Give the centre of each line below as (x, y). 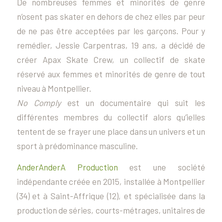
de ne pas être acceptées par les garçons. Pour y (111, 30)
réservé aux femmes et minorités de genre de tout (111, 74)
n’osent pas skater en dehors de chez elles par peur (111, 16)
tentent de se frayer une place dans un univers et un (111, 131)
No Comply (39, 102)
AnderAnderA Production (67, 167)
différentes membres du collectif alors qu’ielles (111, 117)
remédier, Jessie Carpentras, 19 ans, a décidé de (111, 45)
